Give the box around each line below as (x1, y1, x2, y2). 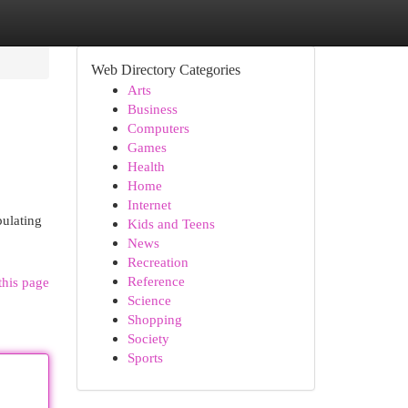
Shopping (127, 311, 182, 327)
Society (127, 331, 169, 346)
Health (127, 158, 165, 174)
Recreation (127, 254, 189, 270)
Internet (127, 197, 171, 212)
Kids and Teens (127, 216, 215, 231)
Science (127, 292, 171, 308)
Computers (127, 120, 189, 136)
